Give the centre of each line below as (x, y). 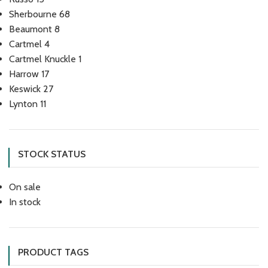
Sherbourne (33, 14)
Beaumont (31, 29)
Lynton (23, 104)
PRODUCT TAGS (53, 252)
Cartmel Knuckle (42, 59)
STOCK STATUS (52, 154)
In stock (25, 202)
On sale (25, 187)
